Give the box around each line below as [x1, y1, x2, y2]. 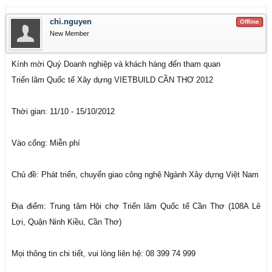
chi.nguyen [50, 17, 92, 26]
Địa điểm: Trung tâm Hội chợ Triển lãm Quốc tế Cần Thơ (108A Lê [12, 202, 260, 211]
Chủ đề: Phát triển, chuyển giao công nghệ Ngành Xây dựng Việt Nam [12, 170, 259, 179]
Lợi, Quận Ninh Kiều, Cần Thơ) [12, 217, 121, 226]
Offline [240, 18, 259, 25]
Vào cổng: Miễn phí [12, 138, 80, 148]
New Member [50, 30, 89, 37]
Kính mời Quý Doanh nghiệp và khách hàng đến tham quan [12, 59, 220, 69]
